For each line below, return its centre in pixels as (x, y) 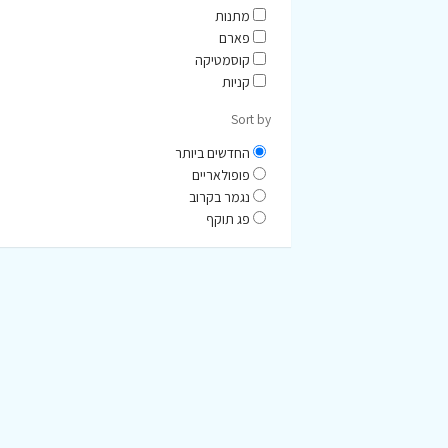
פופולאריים (221, 175)
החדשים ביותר (212, 153)
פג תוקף (228, 219)
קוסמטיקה (222, 59)
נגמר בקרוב (219, 197)
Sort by (251, 118)
